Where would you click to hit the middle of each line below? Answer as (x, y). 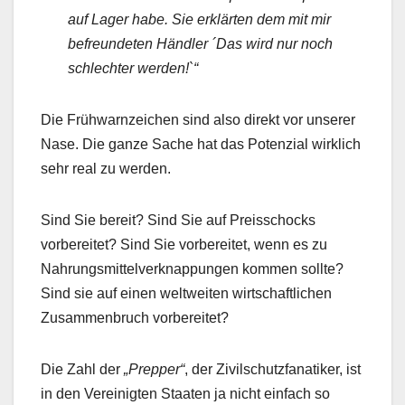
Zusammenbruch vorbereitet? (135, 318)
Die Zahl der (82, 370)
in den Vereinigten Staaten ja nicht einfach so (185, 394)
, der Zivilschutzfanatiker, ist (273, 370)
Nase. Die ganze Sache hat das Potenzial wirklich (201, 145)
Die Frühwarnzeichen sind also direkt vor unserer (198, 120)
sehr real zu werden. (106, 169)
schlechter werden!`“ (133, 69)
